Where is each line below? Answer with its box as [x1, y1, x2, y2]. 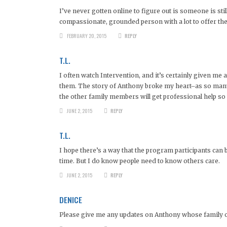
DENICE [59, 193, 82, 206]
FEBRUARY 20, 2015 [66, 31, 106, 40]
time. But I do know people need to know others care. [59, 157, 220, 165]
